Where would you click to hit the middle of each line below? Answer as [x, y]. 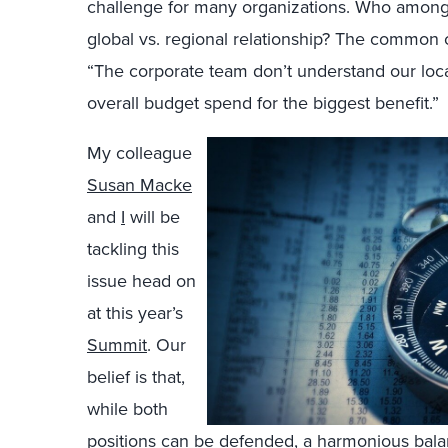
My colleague [139, 153]
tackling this [133, 249]
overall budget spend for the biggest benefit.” [263, 103]
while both [127, 409]
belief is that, [136, 377]
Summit [117, 345]
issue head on [141, 281]
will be [152, 217]
